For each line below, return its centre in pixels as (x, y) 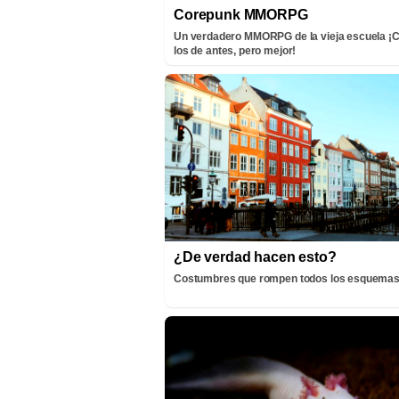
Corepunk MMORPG (241, 15)
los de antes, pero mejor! (235, 51)
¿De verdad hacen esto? (255, 256)
